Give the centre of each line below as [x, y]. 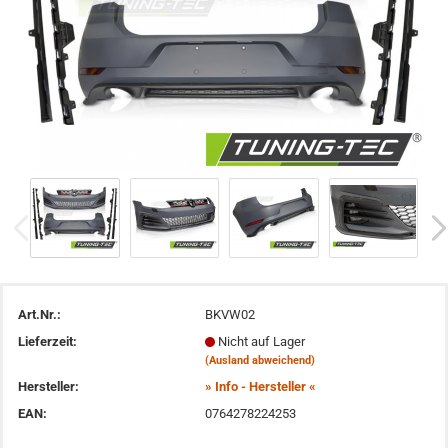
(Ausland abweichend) [259, 360]
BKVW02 [229, 314]
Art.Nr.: [39, 314]
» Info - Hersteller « [260, 386]
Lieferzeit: [47, 341]
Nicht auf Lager [261, 341]
